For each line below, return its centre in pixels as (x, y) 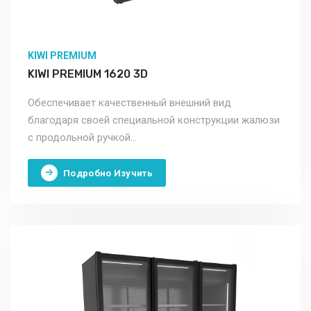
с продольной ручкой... (82, 138)
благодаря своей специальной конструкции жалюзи (154, 120)
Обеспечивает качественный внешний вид (129, 103)
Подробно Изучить (108, 173)
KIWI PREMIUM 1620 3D (88, 74)
